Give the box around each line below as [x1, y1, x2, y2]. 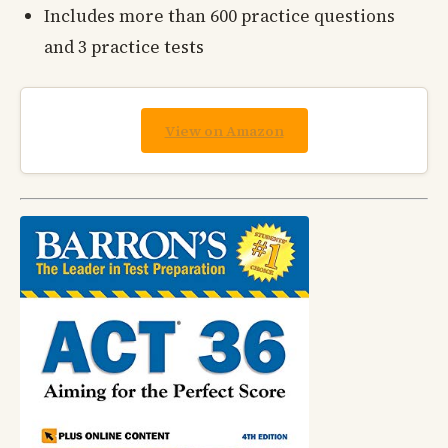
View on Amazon [164, 120, 284, 141]
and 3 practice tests [44, 35, 204, 60]
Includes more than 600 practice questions [44, 4, 395, 29]
